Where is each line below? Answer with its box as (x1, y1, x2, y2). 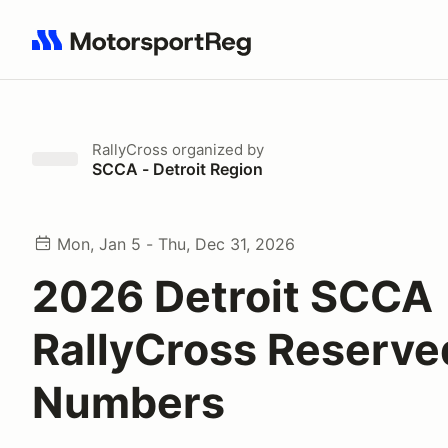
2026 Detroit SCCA (32, 270, 433, 322)
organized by (168, 140, 264, 159)
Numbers (32, 376, 225, 428)
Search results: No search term (31, 41, 264, 61)
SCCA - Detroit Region (92, 159, 263, 179)
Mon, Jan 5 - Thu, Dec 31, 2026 (57, 234, 295, 254)
